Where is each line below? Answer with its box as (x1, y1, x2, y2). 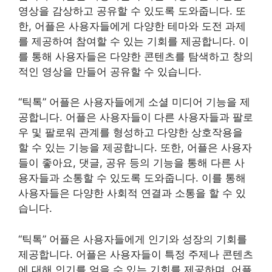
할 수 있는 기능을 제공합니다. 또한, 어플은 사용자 (18, 141, 252, 154)
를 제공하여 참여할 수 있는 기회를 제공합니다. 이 (18, 35, 249, 47)
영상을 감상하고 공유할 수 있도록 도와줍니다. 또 (18, 4, 246, 17)
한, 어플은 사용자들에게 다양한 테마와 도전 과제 (18, 19, 246, 32)
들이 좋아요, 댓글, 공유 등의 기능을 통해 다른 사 (18, 157, 245, 169)
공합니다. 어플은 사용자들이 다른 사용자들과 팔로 (18, 111, 253, 123)
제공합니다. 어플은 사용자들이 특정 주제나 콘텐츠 (18, 248, 253, 260)
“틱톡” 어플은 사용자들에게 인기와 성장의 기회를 (18, 233, 247, 245)
